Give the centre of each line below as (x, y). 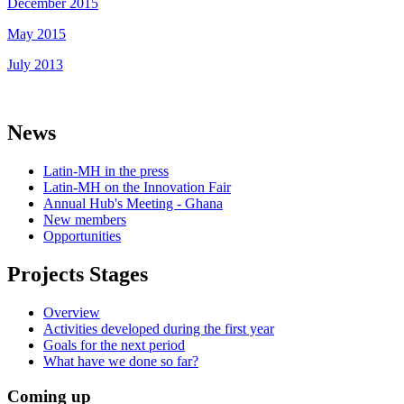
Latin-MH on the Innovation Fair (137, 188)
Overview (72, 313)
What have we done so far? (121, 362)
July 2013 (35, 64)
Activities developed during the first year (159, 329)
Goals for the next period (114, 345)
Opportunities (82, 236)
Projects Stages (78, 275)
